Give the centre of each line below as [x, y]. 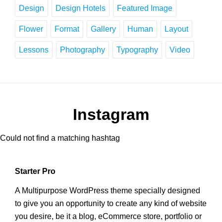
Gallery [103, 29]
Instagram [111, 115]
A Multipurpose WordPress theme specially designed [108, 191]
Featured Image [145, 8]
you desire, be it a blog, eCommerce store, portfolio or [108, 217]
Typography [137, 50]
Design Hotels [81, 8]
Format [67, 29]
